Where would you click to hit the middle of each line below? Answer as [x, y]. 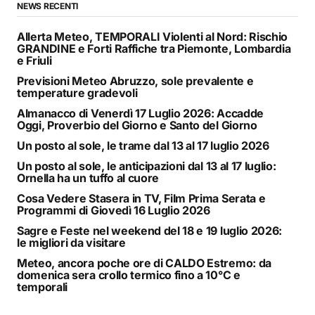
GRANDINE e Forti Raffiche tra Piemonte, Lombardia [154, 49]
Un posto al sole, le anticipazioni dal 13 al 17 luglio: [147, 166]
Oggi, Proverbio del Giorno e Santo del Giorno [137, 126]
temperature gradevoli [77, 93]
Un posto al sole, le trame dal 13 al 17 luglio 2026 [143, 146]
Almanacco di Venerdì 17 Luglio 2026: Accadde [140, 114]
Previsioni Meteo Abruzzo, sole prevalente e [135, 81]
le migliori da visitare [71, 243]
